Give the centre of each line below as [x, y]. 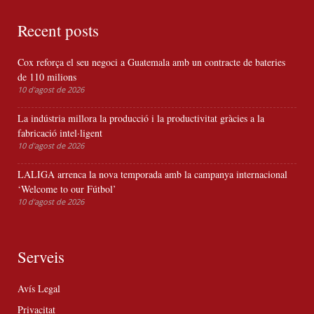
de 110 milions [47, 77]
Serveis [41, 257]
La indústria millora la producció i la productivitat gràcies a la [141, 118]
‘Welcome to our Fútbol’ [67, 189]
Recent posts [58, 30]
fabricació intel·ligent [60, 133]
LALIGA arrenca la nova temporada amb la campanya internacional [152, 175]
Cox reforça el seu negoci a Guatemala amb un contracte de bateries [151, 62]
